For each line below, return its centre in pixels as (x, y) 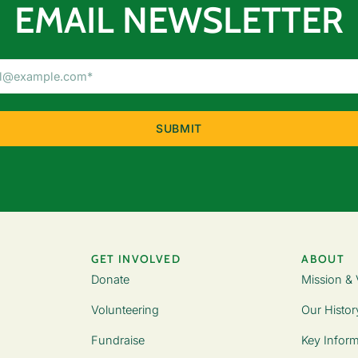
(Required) (207, 103)
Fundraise (118, 340)
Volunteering (125, 309)
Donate (111, 279)
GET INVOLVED (136, 259)
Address (203, 84)
